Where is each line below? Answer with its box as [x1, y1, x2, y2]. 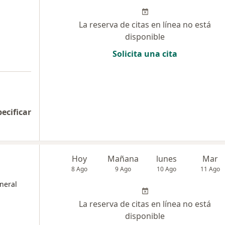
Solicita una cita [113, 48, 177, 59]
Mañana [107, 153, 139, 164]
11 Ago [200, 165, 220, 173]
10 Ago [157, 165, 177, 173]
